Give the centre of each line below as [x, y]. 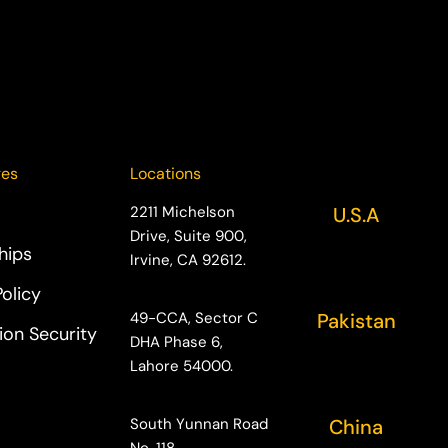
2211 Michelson [183, 212]
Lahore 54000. [182, 366]
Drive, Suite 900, [189, 236]
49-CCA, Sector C [194, 318]
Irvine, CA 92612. [188, 260]
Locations [166, 174]
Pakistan [356, 321]
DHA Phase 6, [177, 342]
